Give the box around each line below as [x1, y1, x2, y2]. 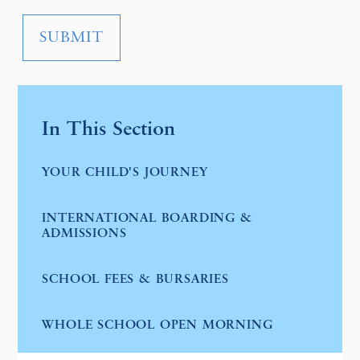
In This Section [42, 119, 176, 141]
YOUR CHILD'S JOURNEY [42, 166, 208, 180]
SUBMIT [39, 30, 104, 47]
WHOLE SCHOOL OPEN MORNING [42, 319, 273, 333]
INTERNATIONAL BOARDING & [42, 212, 252, 226]
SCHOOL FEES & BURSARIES [42, 273, 229, 287]
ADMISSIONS [42, 227, 127, 241]
